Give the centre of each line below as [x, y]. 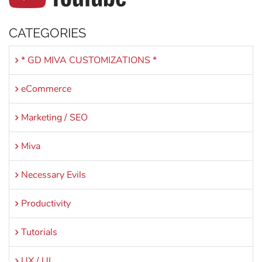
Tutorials [39, 232]
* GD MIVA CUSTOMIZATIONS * [89, 61]
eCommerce [46, 89]
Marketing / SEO [54, 118]
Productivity [46, 204]
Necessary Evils [54, 175]
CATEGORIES [47, 33]
